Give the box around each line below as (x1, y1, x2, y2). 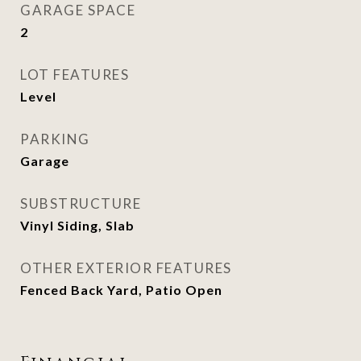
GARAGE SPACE (20, 2, 135, 19)
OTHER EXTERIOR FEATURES (20, 259, 232, 276)
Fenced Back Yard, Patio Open (20, 282, 222, 297)
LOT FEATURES (20, 66, 129, 83)
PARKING (20, 131, 90, 147)
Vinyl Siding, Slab (20, 218, 135, 233)
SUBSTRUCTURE (20, 195, 141, 212)
